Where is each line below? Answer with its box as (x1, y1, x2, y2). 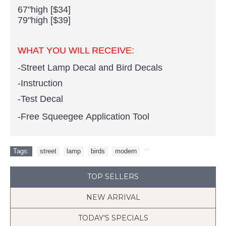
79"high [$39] (18, 15, 71, 25)
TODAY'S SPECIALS (78, 213, 148, 222)
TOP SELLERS (87, 172, 139, 181)
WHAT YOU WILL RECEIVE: (18, 45, 134, 55)
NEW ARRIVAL (86, 193, 140, 202)
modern (115, 147, 137, 155)
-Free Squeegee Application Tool (18, 111, 149, 122)
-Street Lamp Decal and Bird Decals (18, 63, 162, 73)
